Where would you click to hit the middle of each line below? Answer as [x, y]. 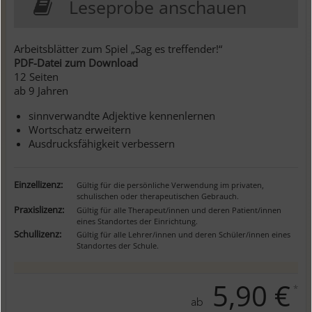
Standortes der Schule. [117, 246]
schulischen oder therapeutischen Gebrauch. [157, 196]
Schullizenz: [37, 234]
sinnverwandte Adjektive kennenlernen [122, 116]
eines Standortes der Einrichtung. [137, 221]
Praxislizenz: [39, 209]
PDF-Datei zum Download [76, 63]
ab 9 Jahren [41, 91]
